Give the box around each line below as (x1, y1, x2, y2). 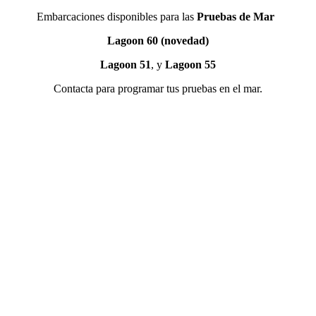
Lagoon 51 (100, 58, 151, 71)
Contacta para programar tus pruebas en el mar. (54, 82, 262, 95)
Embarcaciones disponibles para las (36, 10, 197, 23)
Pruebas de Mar (196, 10, 274, 23)
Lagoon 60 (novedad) (107, 34, 209, 47)
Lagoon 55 (165, 58, 216, 71)
